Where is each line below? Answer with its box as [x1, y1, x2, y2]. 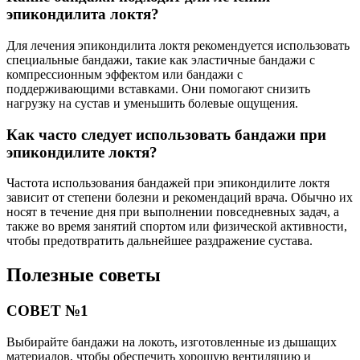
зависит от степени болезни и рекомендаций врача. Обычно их [6, 190, 353, 205]
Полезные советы [6, 264, 161, 286]
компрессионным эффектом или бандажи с [6, 67, 243, 81]
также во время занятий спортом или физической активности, [6, 219, 347, 234]
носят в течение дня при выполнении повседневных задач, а [6, 205, 339, 219]
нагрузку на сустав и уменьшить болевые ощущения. [6, 96, 298, 110]
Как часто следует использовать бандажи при [6, 125, 326, 143]
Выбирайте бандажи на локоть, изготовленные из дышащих [6, 334, 337, 349]
